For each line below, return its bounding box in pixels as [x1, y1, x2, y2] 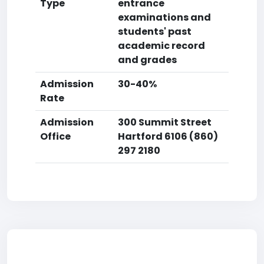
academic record [118, 39, 205, 52]
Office [40, 130, 71, 143]
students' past [118, 25, 192, 38]
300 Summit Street [118, 115, 212, 129]
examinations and [118, 11, 211, 24]
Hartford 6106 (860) [118, 130, 218, 143]
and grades [118, 53, 177, 67]
